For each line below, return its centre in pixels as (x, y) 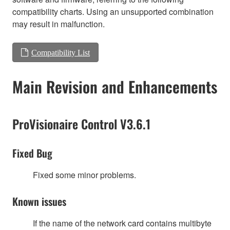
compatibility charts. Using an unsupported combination (113, 11)
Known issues (39, 201)
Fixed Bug (32, 153)
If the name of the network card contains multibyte (122, 223)
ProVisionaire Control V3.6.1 (81, 123)
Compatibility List (61, 52)
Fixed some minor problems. (84, 175)
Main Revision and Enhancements (115, 86)
